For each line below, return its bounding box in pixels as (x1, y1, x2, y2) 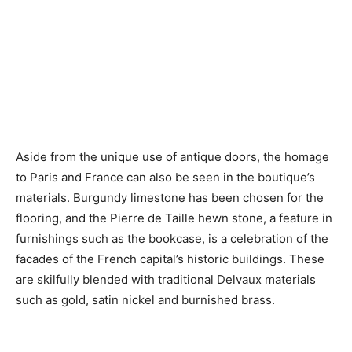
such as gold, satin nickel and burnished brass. (16, 291, 275, 307)
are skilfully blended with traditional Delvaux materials (16, 271, 316, 287)
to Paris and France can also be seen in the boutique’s (16, 169, 315, 185)
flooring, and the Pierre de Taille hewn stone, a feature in (16, 210, 332, 225)
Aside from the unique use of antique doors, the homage (16, 148, 329, 164)
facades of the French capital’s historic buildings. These (16, 251, 324, 266)
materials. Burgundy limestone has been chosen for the (16, 189, 324, 205)
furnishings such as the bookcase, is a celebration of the (16, 230, 328, 246)
